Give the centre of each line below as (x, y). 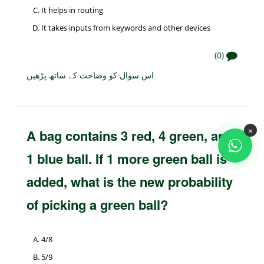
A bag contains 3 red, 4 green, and (130, 135)
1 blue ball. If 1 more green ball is (127, 158)
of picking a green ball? (97, 204)
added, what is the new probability (130, 181)
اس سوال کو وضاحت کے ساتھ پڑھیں (90, 75)
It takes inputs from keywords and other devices (126, 27)
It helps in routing (72, 10)
